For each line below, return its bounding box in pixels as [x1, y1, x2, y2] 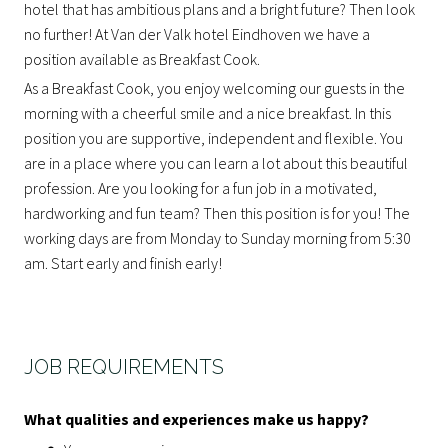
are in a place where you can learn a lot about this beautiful [24, 152, 408, 173]
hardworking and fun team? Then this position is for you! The [24, 202, 410, 223]
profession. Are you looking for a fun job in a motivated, [24, 177, 377, 198]
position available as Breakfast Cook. [24, 48, 260, 69]
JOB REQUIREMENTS [24, 355, 224, 380]
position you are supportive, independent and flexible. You [24, 127, 403, 148]
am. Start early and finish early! [24, 252, 222, 273]
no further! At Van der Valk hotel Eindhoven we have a [24, 23, 370, 44]
